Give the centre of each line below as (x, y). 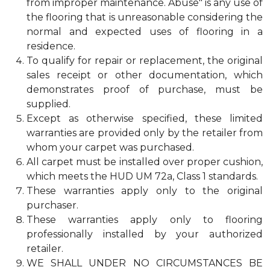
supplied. (49, 104)
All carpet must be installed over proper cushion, (145, 162)
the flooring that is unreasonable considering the (145, 17)
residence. (51, 46)
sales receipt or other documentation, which (145, 75)
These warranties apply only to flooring (145, 220)
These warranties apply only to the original (145, 191)
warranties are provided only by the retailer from (145, 133)
